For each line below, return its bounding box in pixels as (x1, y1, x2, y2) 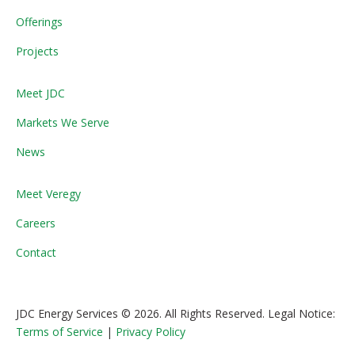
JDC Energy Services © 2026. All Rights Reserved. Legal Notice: (16, 306, 335, 322)
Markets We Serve (16, 115, 109, 131)
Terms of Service (16, 324, 103, 340)
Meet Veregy (16, 186, 81, 202)
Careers (16, 216, 55, 231)
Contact (16, 245, 56, 261)
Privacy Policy (116, 324, 185, 340)
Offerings (16, 14, 63, 30)
